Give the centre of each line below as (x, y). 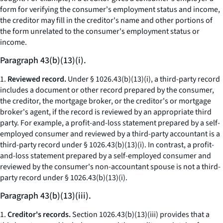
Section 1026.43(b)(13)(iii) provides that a (140, 215)
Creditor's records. (39, 215)
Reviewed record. (37, 79)
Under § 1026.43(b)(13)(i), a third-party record (143, 79)
